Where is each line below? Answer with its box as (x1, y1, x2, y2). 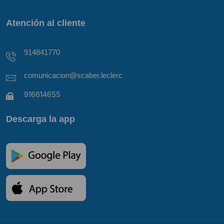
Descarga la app (6, 113, 75, 124)
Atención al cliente (6, 17, 85, 28)
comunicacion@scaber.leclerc (24, 70, 122, 79)
